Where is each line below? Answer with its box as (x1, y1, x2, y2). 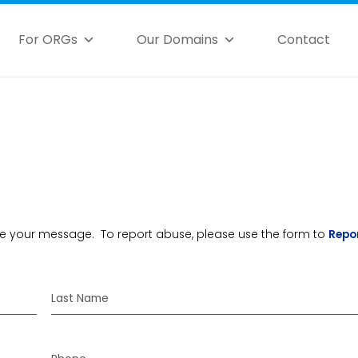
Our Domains (137, 30, 219, 49)
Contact (277, 30, 331, 49)
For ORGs (18, 30, 78, 49)
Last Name (51, 289, 109, 306)
